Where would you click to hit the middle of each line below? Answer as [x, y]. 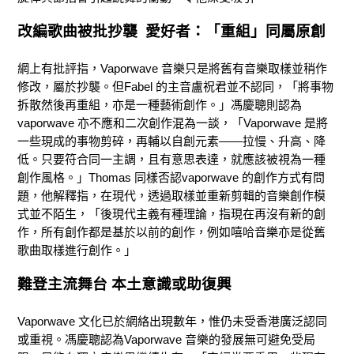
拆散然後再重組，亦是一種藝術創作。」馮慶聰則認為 [160, 105]
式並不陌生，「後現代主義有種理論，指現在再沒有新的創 [171, 214]
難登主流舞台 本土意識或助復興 [124, 284]
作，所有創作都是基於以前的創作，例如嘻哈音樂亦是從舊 [171, 232]
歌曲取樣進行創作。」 [77, 250]
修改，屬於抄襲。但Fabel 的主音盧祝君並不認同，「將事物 [175, 87]
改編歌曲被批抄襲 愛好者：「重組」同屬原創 [171, 32]
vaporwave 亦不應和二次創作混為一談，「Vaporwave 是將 [173, 123]
